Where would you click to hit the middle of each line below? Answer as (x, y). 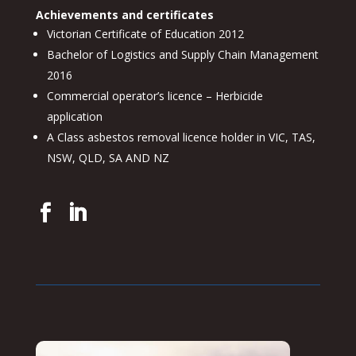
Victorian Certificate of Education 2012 (145, 34)
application (74, 117)
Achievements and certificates (124, 15)
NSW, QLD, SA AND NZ (108, 158)
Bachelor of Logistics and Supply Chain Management (182, 55)
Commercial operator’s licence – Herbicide (155, 96)
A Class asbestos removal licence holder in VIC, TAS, (181, 137)
